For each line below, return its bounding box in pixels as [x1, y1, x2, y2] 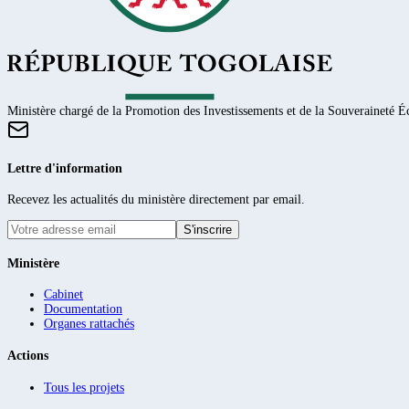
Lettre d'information [7, 161, 122, 175]
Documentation [44, 302, 122, 317]
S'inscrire [184, 223, 232, 237]
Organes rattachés [44, 317, 134, 331]
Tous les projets [44, 380, 124, 394]
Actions [7, 349, 48, 363]
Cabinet [44, 288, 83, 302]
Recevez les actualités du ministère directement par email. [7, 193, 305, 207]
